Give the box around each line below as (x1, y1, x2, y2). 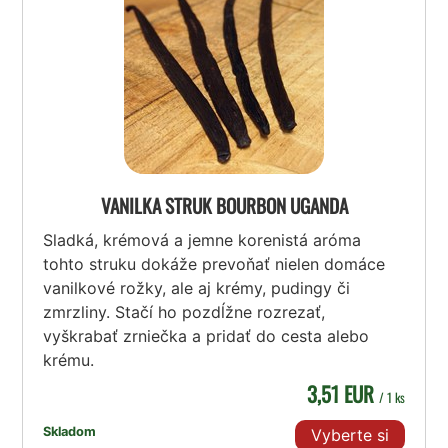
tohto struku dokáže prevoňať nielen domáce (43, 254, 386, 275)
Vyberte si (310, 425, 389, 446)
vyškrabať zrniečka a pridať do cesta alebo (43, 326, 370, 347)
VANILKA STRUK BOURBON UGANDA (100, 191, 348, 221)
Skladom (43, 424, 97, 440)
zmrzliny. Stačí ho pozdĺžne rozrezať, (43, 302, 326, 323)
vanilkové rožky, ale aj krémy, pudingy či (43, 278, 351, 299)
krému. (43, 350, 95, 371)
